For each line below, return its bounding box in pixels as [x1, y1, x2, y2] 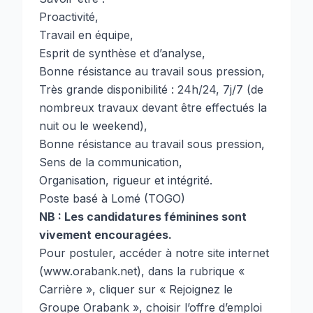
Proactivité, [39, 10, 99, 24]
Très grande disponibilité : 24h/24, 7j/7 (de [39, 82, 263, 96]
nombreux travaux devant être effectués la [39, 101, 267, 115]
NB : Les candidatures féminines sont [39, 210, 247, 224]
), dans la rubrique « [137, 264, 245, 278]
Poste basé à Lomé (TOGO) [39, 191, 185, 205]
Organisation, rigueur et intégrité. [39, 173, 212, 187]
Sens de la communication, [39, 155, 182, 169]
